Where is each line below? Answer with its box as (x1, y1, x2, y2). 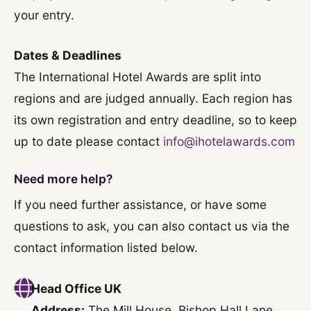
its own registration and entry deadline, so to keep (14, 112, 297, 128)
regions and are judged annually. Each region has (14, 91, 292, 106)
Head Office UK (31, 280, 121, 296)
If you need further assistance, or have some (14, 197, 267, 212)
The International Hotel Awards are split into (14, 69, 261, 85)
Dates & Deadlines (14, 48, 121, 63)
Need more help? (14, 171, 112, 187)
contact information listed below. (14, 240, 198, 255)
